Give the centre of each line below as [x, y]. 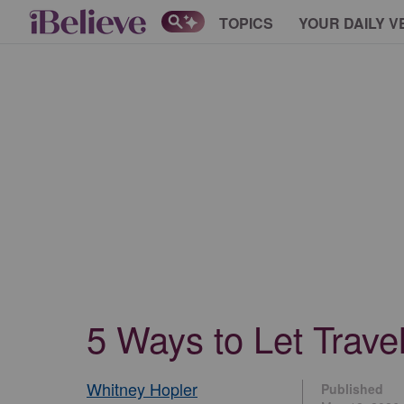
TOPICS [246, 23]
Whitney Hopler [142, 389]
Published [352, 389]
